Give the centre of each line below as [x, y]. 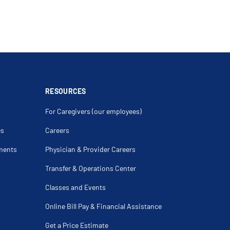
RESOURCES [66, 91]
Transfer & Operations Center [91, 168]
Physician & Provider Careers [90, 149]
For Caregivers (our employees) [93, 111]
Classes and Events [75, 187]
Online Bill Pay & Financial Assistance [103, 206]
